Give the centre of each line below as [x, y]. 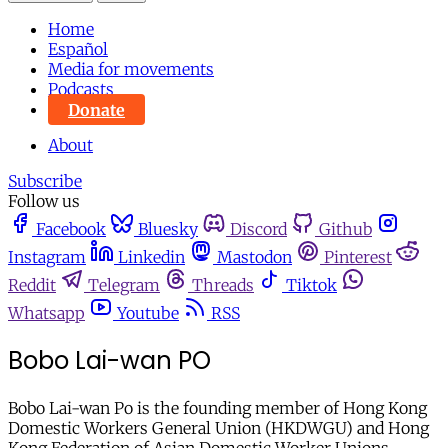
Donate [96, 109]
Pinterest [358, 257]
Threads [223, 285]
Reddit [32, 285]
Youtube [148, 313]
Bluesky [168, 229]
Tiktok [311, 285]
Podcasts [81, 89]
